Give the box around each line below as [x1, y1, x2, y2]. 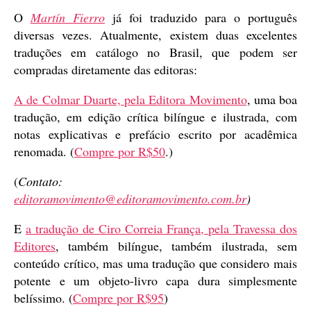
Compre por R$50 [74, 142, 165, 160]
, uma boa [246, 90, 297, 108]
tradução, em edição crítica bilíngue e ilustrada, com [14, 108, 297, 125]
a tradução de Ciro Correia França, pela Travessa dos [26, 219, 297, 237]
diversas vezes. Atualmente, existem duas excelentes [14, 26, 297, 43]
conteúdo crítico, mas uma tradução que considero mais [14, 254, 297, 271]
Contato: [18, 172, 62, 190]
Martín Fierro [31, 8, 105, 26]
